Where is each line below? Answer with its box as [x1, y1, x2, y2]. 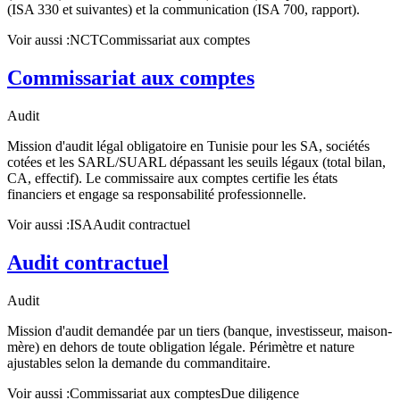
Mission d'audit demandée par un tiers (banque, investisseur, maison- [7, 322, 392, 338]
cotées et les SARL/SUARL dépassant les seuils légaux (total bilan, [7, 154, 386, 170]
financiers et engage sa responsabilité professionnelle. [7, 186, 306, 202]
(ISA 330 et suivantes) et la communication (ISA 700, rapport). [7, 2, 360, 18]
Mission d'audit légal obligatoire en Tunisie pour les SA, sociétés [7, 137, 370, 154]
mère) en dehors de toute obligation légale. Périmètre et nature [7, 338, 354, 354]
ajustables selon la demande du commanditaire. [7, 354, 271, 371]
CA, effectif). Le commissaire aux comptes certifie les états [7, 170, 337, 186]
